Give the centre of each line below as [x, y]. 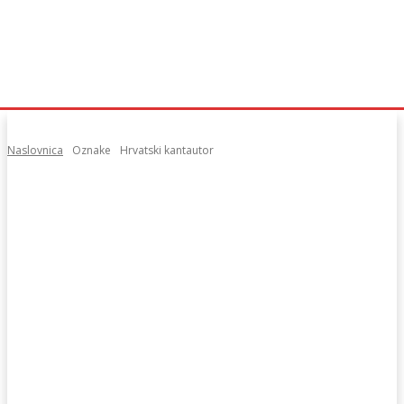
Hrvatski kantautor [167, 150]
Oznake [92, 150]
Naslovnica [35, 150]
